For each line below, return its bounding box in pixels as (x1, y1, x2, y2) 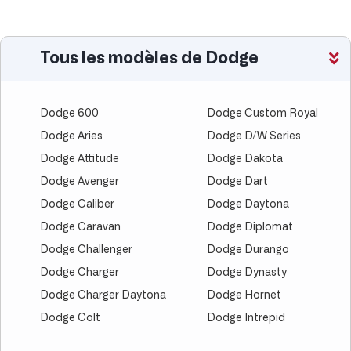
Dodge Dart (207, 175, 268, 187)
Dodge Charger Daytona (40, 289, 166, 301)
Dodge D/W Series (207, 130, 301, 142)
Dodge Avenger (40, 175, 119, 187)
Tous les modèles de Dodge (40, 49, 259, 67)
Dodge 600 (40, 107, 99, 119)
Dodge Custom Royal (207, 107, 318, 119)
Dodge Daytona (207, 198, 289, 210)
